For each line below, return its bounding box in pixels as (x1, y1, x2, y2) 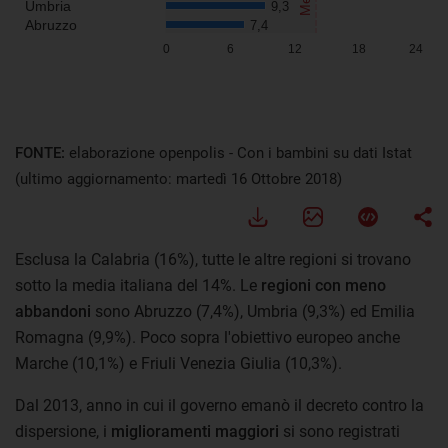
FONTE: (15, 143, 69, 162)
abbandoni (15, 301, 91, 321)
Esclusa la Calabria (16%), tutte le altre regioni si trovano (15, 249, 411, 269)
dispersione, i (15, 421, 107, 441)
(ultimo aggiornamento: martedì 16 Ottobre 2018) (15, 169, 342, 188)
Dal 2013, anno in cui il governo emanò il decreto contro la (15, 395, 424, 415)
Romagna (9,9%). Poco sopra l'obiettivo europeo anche (15, 327, 400, 347)
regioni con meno (261, 275, 386, 295)
